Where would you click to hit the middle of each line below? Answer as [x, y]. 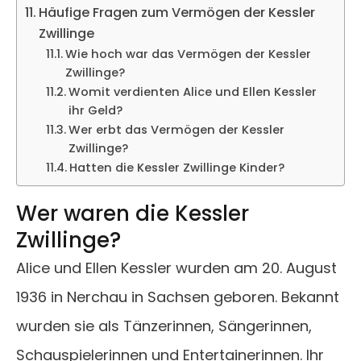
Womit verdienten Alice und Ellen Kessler [192, 92]
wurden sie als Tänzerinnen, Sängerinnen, [164, 326]
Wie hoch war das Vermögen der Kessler [188, 54]
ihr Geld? [95, 111]
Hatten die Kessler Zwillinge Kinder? [176, 168]
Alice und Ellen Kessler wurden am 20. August [176, 268]
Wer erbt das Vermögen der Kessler [176, 130]
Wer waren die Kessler [133, 214]
